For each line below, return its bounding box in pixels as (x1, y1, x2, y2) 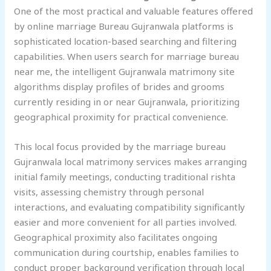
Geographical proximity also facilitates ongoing (14, 231, 218, 244)
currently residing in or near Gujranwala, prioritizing (14, 96, 240, 108)
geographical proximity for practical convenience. (14, 111, 229, 123)
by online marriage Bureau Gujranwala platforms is (14, 20, 234, 33)
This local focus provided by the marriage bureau (14, 140, 226, 153)
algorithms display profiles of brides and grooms (14, 80, 225, 93)
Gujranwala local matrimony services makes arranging (14, 155, 247, 168)
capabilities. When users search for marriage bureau (14, 50, 240, 63)
